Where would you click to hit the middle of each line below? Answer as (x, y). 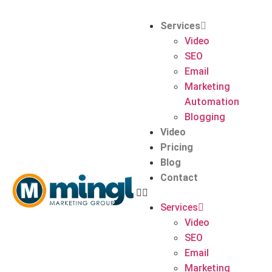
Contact (179, 178)
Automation (212, 102)
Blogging (205, 117)
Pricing (177, 147)
